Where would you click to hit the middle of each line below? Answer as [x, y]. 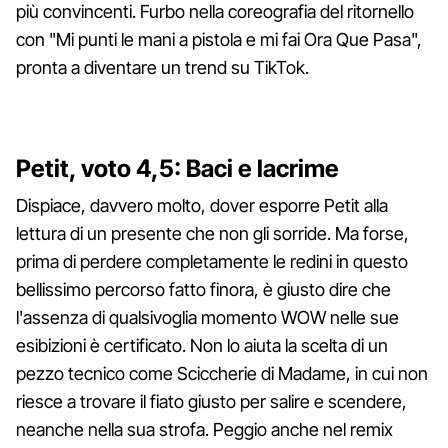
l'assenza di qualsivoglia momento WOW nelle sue [207, 317]
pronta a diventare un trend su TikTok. [162, 67]
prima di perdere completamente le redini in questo [212, 261]
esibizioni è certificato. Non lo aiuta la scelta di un [202, 345]
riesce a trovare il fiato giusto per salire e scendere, [211, 401]
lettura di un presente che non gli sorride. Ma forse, [212, 233]
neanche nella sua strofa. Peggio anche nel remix [204, 429]
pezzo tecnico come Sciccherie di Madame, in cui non [222, 373]
